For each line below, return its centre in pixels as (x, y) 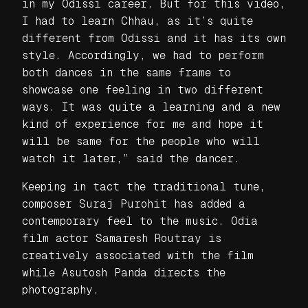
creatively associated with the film (138, 255)
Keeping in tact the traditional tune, (144, 186)
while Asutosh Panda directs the (124, 272)
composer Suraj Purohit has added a (134, 203)
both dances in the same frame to (126, 72)
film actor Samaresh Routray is (122, 238)
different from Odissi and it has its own (154, 38)
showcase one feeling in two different (143, 89)
